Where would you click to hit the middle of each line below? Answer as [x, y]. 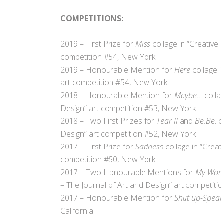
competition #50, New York [108, 160]
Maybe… [189, 95]
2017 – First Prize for [98, 147]
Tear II [168, 121]
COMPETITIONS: [92, 18]
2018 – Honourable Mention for [117, 95]
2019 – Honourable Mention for [117, 70]
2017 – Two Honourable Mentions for [128, 172]
